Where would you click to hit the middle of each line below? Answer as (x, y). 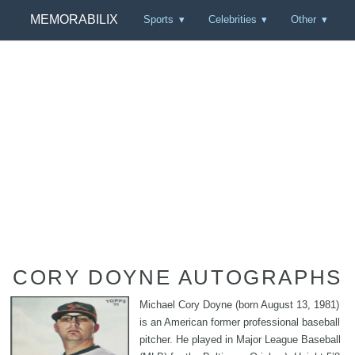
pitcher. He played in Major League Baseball (240, 339)
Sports (159, 20)
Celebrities (232, 20)
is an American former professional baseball (240, 322)
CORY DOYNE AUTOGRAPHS (177, 277)
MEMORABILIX (74, 20)
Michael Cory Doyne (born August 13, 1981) (239, 304)
